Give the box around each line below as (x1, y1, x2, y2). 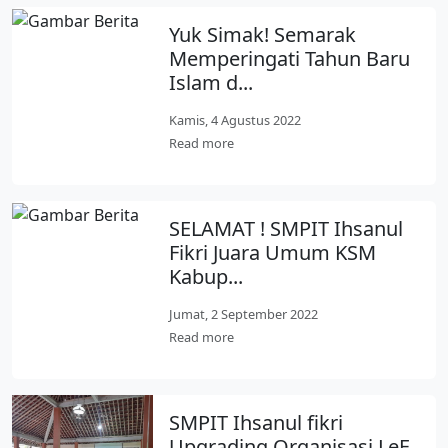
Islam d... (169, 69, 254, 96)
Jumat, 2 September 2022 (169, 305, 319, 323)
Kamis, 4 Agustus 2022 (169, 111, 302, 129)
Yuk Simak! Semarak (169, 21, 357, 48)
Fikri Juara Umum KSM (169, 239, 377, 266)
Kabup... (169, 263, 244, 290)
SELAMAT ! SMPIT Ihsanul (169, 215, 404, 242)
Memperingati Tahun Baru (169, 45, 411, 72)
